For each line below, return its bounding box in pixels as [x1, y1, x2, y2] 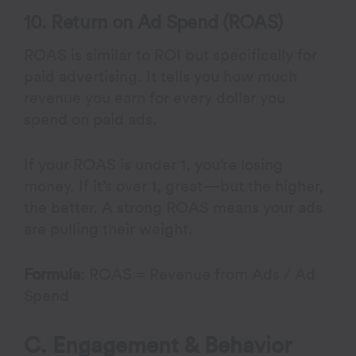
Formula [24, 267, 81, 283]
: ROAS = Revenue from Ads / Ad [80, 267, 316, 283]
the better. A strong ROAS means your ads [24, 200, 323, 216]
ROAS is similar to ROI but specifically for [24, 48, 318, 64]
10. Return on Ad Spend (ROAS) [24, 14, 283, 33]
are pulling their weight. [24, 222, 194, 238]
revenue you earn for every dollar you [24, 91, 286, 106]
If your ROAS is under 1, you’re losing [24, 157, 284, 173]
